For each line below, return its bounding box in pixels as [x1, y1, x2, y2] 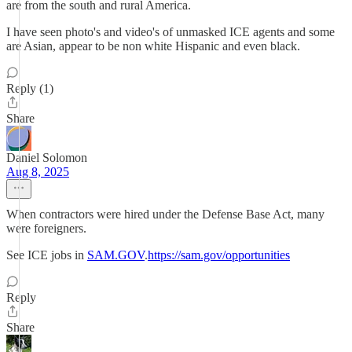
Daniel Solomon [6, 151, 87, 164]
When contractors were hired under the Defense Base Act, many [6, 207, 324, 221]
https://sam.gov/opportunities [148, 248, 290, 262]
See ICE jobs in [6, 248, 87, 262]
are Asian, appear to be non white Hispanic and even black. [6, 39, 300, 53]
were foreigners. [6, 222, 86, 235]
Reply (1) [6, 82, 53, 95]
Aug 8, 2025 [6, 165, 69, 178]
